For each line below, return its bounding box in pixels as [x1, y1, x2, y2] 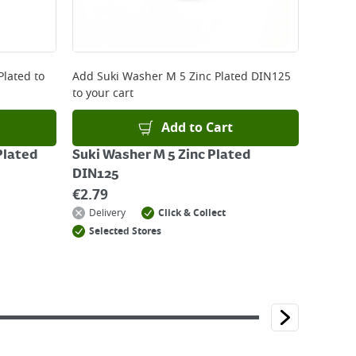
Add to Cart [161, 118, 234, 137]
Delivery [89, 206, 126, 220]
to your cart [72, 85, 133, 102]
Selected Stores [89, 224, 161, 238]
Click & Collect [158, 206, 226, 220]
